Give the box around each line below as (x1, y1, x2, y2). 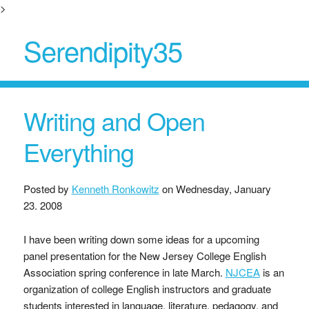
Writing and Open (23, 103, 205, 138)
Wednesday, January (175, 181, 271, 196)
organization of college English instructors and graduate (23, 281, 271, 296)
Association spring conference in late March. (23, 265, 226, 279)
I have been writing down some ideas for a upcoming (23, 232, 259, 246)
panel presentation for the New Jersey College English (23, 248, 266, 263)
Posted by (23, 181, 72, 196)
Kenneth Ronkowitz (71, 181, 159, 196)
